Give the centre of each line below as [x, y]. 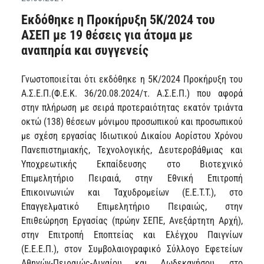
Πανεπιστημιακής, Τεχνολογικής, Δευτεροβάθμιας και [132, 150]
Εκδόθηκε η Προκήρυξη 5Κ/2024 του [118, 19]
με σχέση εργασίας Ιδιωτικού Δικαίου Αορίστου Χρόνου [132, 136]
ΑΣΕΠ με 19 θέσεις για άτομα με [107, 35]
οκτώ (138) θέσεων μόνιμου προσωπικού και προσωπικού [132, 121]
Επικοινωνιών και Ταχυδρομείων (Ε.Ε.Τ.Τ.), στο [132, 192]
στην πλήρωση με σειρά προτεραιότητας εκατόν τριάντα [132, 107]
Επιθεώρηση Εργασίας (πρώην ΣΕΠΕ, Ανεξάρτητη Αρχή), [132, 220]
